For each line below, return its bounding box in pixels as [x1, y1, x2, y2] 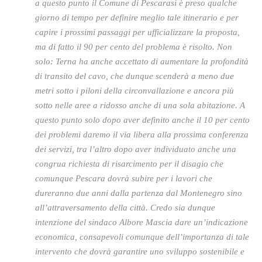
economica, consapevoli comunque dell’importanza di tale [35, 232, 249, 242]
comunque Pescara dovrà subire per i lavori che [35, 174, 212, 183]
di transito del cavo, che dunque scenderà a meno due [35, 71, 234, 81]
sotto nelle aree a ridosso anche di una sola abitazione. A [35, 101, 245, 110]
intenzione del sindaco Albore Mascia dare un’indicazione [35, 218, 248, 227]
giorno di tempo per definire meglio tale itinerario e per [35, 13, 239, 22]
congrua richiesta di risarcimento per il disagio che [35, 159, 223, 168]
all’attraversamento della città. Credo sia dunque [35, 203, 215, 212]
